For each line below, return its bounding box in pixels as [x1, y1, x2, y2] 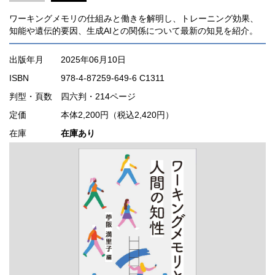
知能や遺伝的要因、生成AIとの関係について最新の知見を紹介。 [9, 25, 258, 36]
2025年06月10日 [61, 54, 126, 64]
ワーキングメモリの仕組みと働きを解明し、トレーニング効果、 [9, 13, 258, 23]
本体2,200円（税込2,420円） [61, 109, 174, 120]
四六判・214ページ [61, 91, 136, 101]
